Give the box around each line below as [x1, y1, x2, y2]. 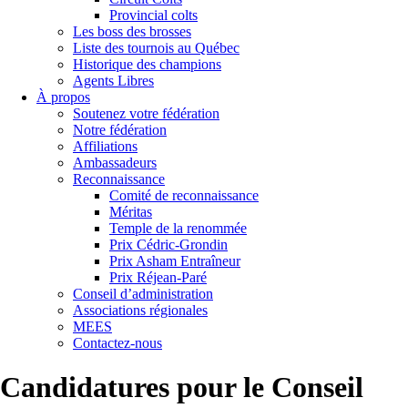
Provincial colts [109, 7, 198, 23]
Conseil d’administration [73, 286, 213, 301]
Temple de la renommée [109, 220, 247, 236]
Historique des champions [73, 56, 221, 72]
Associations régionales [73, 302, 208, 318]
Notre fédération [73, 122, 167, 138]
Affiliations [73, 138, 138, 154]
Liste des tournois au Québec [73, 40, 240, 56]
